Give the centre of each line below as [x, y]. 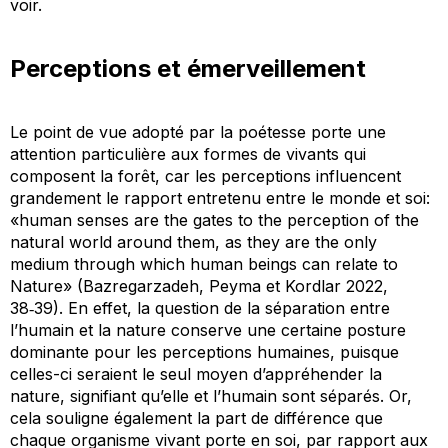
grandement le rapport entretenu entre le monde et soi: [220, 198]
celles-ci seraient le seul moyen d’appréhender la [196, 374]
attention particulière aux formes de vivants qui [188, 154]
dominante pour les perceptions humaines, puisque [204, 352]
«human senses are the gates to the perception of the [214, 220]
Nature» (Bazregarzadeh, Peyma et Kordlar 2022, [199, 286]
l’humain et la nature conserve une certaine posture [208, 330]
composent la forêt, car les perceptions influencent [205, 176]
